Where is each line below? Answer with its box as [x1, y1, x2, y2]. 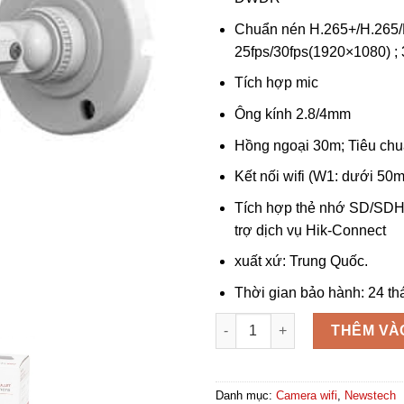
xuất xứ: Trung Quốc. [234, 253, 368, 270]
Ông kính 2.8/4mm [234, 106, 351, 122]
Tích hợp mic [234, 75, 318, 91]
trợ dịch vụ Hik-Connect [234, 222, 386, 238]
